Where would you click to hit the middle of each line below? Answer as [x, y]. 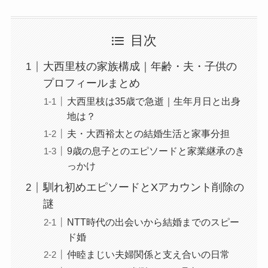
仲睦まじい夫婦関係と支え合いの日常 [148, 255]
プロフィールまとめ [91, 83]
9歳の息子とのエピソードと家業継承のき [156, 151]
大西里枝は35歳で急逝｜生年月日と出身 [153, 101]
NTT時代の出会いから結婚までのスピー [153, 222]
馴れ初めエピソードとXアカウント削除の [143, 188]
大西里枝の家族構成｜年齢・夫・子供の [140, 67]
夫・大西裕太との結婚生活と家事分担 [148, 134]
